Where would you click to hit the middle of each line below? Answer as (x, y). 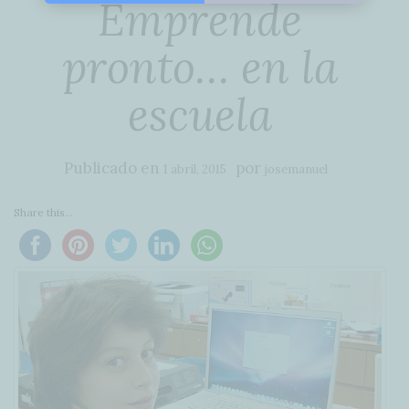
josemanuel (296, 169)
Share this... (43, 212)
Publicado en (113, 168)
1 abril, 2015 (194, 169)
